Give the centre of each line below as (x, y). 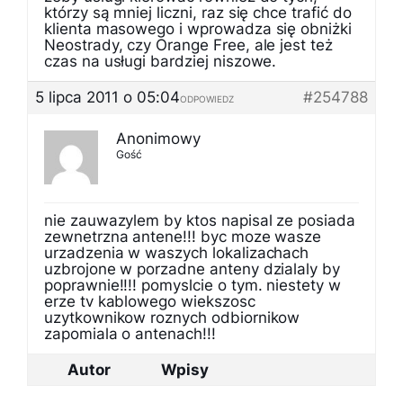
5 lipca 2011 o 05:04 (107, 97)
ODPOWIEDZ (206, 99)
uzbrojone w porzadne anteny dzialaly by (193, 269)
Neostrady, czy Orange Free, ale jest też (188, 45)
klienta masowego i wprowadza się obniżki (198, 29)
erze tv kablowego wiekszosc (150, 301)
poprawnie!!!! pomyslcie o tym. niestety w (193, 285)
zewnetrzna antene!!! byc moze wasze (183, 237)
